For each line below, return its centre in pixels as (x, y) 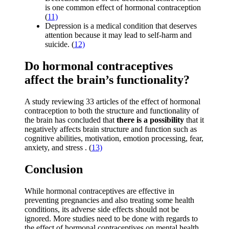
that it (194, 120)
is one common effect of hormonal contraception (123, 8)
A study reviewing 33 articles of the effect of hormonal (112, 101)
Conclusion (54, 169)
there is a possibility (150, 120)
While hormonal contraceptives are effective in (99, 191)
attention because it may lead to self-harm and (118, 35)
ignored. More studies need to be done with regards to (111, 218)
